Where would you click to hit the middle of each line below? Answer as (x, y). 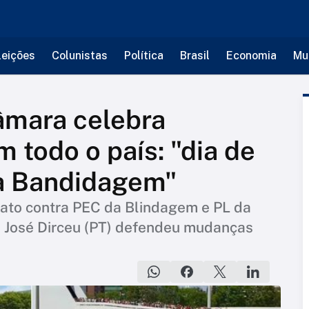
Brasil (195, 56)
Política (143, 56)
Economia (251, 56)
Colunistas (79, 56)
